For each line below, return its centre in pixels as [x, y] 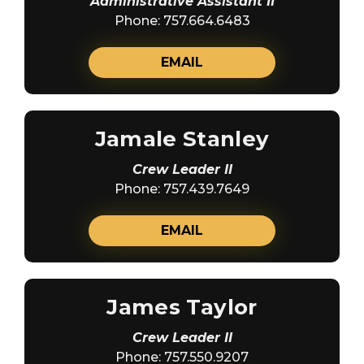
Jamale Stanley [182, 139]
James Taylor [182, 307]
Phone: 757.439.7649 [182, 188]
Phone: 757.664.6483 [182, 20]
